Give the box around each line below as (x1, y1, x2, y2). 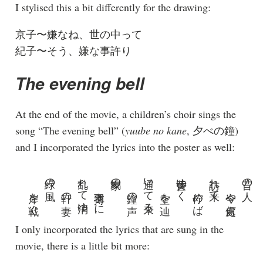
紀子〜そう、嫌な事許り (15, 43, 131, 58)
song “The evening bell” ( (15, 123, 125, 138)
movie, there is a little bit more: (15, 238, 150, 253)
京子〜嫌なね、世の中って (15, 27, 142, 42)
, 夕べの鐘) (186, 123, 238, 138)
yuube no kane (124, 123, 187, 138)
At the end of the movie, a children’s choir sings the (15, 107, 236, 122)
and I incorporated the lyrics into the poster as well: (15, 140, 235, 154)
